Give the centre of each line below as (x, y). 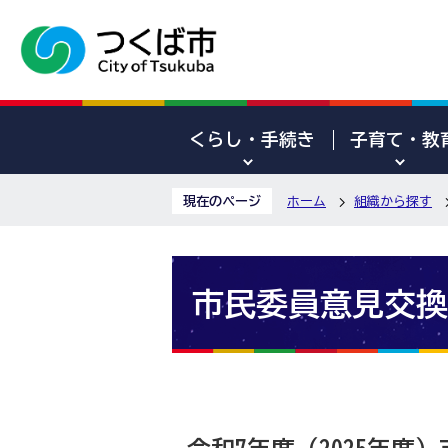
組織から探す (393, 201)
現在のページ (222, 201)
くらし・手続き (252, 139)
